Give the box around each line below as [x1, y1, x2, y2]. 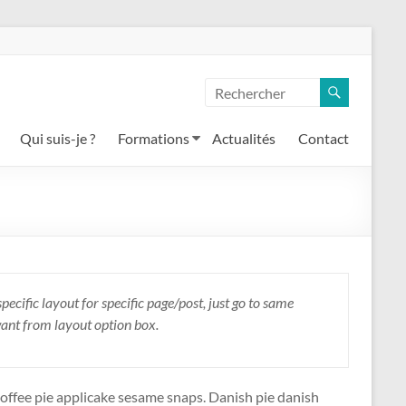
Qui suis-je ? [20, 130, 95, 147]
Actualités [212, 130, 275, 147]
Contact [298, 130, 349, 147]
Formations [118, 130, 189, 147]
